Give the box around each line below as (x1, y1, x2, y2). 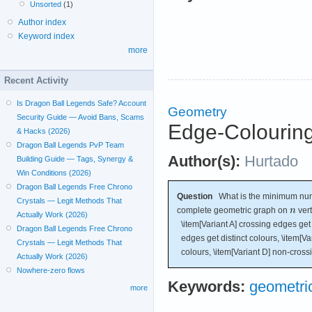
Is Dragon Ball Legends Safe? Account (17, 99, 147, 107)
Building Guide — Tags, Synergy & (17, 155, 134, 163)
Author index (18, 17, 66, 27)
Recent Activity (4, 75, 68, 86)
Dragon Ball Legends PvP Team (17, 141, 125, 149)
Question (177, 191, 212, 201)
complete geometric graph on (177, 205, 290, 215)
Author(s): (168, 153, 240, 170)
